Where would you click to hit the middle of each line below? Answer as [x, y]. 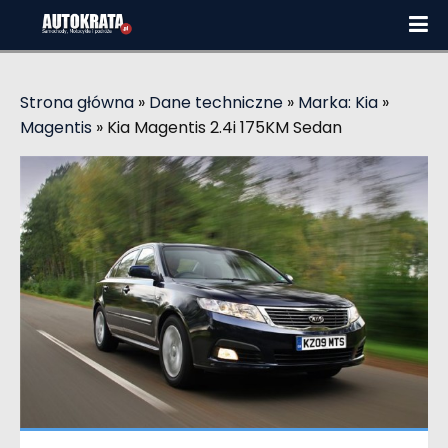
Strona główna [77, 102]
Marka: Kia [338, 102]
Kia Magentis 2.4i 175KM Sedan [224, 127]
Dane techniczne [216, 102]
